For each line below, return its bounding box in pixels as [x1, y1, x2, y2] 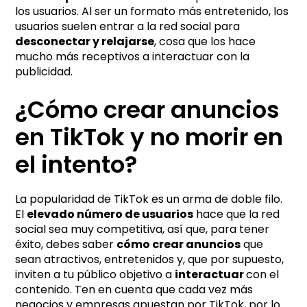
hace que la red [193, 206, 280, 222]
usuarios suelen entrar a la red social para [15, 18, 241, 34]
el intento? [15, 147, 138, 181]
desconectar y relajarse [15, 33, 155, 49]
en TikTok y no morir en [15, 120, 284, 153]
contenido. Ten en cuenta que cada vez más [15, 281, 254, 297]
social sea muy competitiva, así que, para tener [15, 221, 270, 237]
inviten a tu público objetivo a [15, 266, 175, 282]
